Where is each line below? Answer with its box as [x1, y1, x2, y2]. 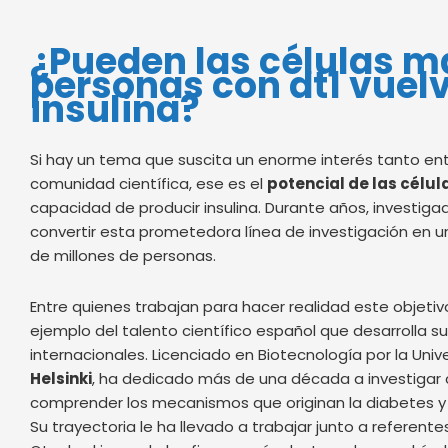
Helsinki [30, 367, 92, 389]
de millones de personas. [30, 245, 216, 267]
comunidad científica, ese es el [30, 173, 267, 195]
